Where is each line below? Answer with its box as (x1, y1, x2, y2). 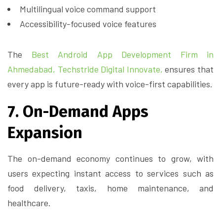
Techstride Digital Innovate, (57, 64, 165, 75)
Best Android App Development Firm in (31, 49, 214, 60)
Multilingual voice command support (20, 3, 156, 15)
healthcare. (7, 197, 51, 209)
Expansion (7, 123, 82, 143)
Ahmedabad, (7, 64, 55, 75)
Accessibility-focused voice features (20, 18, 156, 30)
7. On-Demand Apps (7, 102, 148, 121)
